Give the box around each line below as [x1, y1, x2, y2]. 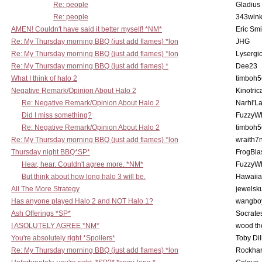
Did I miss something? [22, 111, 92, 119]
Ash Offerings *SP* [11, 209, 71, 218]
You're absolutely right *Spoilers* [11, 234, 115, 242]
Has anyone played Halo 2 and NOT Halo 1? [11, 197, 153, 205]
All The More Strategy [11, 185, 80, 193]
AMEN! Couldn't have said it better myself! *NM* [11, 25, 162, 33]
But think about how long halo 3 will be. [22, 173, 146, 181]
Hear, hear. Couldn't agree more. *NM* [22, 160, 143, 168]
